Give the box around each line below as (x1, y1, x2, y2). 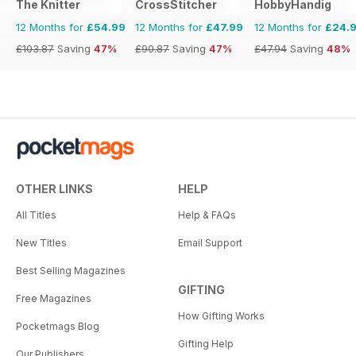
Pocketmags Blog (16, 320, 99, 333)
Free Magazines (16, 292, 91, 305)
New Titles (16, 237, 67, 250)
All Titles (16, 209, 56, 222)
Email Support (178, 237, 242, 250)
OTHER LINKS (16, 182, 93, 196)
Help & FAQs (178, 209, 236, 222)
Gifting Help (178, 338, 234, 350)
